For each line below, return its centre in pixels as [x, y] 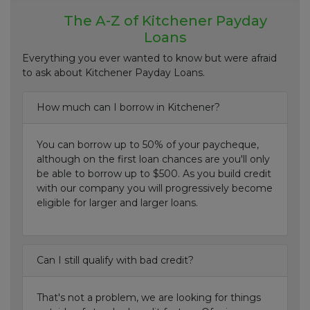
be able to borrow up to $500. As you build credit [154, 174]
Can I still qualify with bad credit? [115, 260]
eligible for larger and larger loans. [117, 203]
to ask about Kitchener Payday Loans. [113, 73]
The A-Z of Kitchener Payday [165, 21]
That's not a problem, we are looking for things [149, 298]
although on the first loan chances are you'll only [153, 159]
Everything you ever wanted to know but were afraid [149, 58]
